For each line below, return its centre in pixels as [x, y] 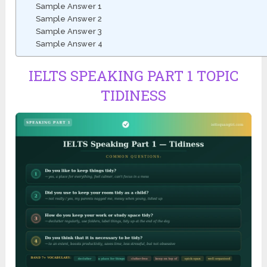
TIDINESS [133, 96]
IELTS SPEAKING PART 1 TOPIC [133, 76]
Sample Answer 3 [69, 32]
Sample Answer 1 [69, 7]
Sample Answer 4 [69, 44]
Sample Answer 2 [69, 19]
